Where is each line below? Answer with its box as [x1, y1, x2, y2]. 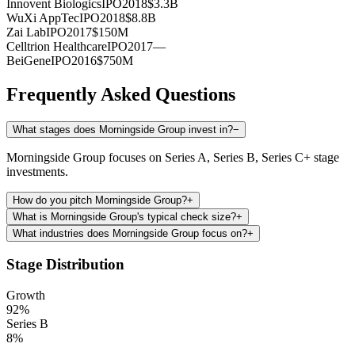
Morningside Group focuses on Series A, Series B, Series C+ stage [6, 150, 339, 164]
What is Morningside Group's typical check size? [13, 210, 236, 223]
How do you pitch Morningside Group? [13, 193, 187, 206]
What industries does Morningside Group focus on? [13, 227, 247, 239]
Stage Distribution [6, 256, 124, 273]
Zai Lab [6, 25, 46, 39]
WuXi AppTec [6, 10, 79, 25]
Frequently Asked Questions [6, 83, 235, 105]
